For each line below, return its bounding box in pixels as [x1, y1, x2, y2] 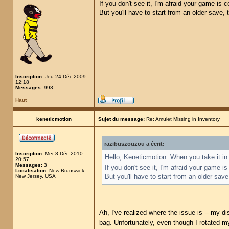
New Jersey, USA [15, 173, 56, 179]
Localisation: [15, 168, 48, 173]
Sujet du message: [98, 116, 145, 122]
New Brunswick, [48, 168, 86, 173]
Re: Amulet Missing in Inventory [145, 116, 220, 122]
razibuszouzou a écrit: [104, 141, 165, 147]
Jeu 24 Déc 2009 [43, 74, 86, 79]
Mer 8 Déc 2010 [43, 151, 83, 156]
